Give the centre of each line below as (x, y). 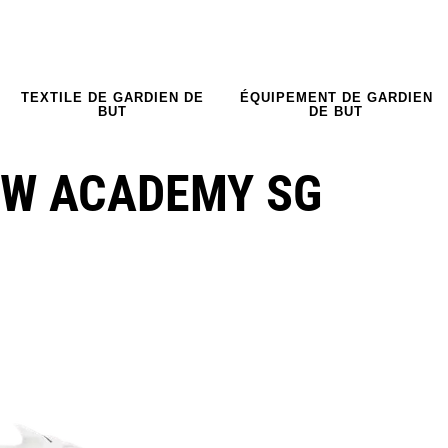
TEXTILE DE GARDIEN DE (112, 97)
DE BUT (336, 111)
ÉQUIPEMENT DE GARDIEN (336, 97)
